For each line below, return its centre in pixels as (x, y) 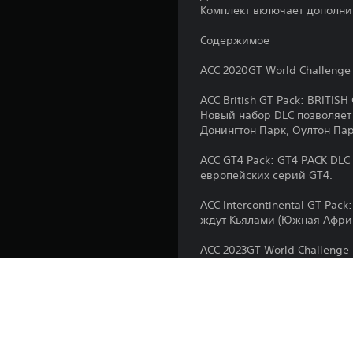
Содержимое (235, 40)
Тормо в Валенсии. (251, 264)
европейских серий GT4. (267, 175)
